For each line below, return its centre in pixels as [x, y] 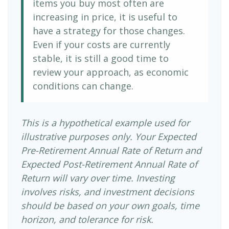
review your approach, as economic [111, 72]
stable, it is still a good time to [101, 58]
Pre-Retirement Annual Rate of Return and [111, 150]
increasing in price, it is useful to [105, 17]
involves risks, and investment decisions [108, 192]
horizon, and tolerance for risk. [87, 219]
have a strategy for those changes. [109, 31]
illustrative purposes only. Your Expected [109, 136]
